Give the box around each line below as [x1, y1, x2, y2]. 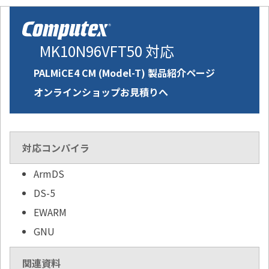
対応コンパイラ [22, 141, 89, 156]
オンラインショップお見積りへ [34, 85, 168, 100]
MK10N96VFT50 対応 [40, 40, 174, 62]
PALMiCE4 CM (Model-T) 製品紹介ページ [34, 65, 215, 80]
